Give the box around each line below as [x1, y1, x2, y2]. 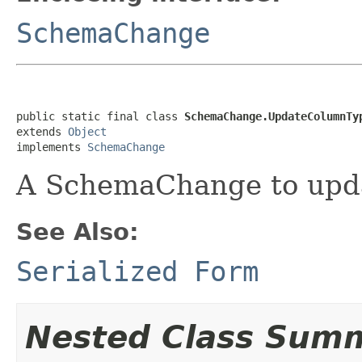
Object [68, 124, 107, 138]
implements [16, 140, 87, 154]
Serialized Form [16, 255, 259, 288]
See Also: [16, 217, 139, 246]
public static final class [16, 109, 184, 123]
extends [16, 124, 68, 138]
